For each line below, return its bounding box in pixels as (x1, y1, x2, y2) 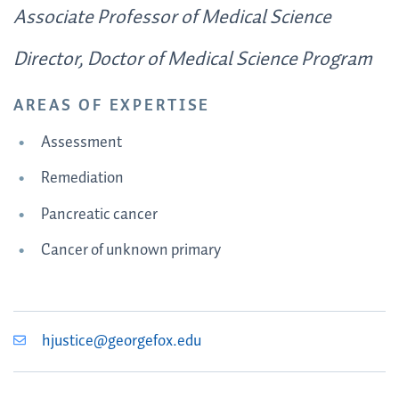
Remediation (40, 166, 124, 191)
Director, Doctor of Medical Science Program (13, 43, 372, 76)
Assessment (40, 129, 122, 155)
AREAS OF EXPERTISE (13, 93, 211, 120)
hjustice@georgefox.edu (42, 329, 202, 354)
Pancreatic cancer (40, 201, 158, 227)
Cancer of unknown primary (40, 238, 221, 264)
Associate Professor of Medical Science (13, 2, 331, 35)
